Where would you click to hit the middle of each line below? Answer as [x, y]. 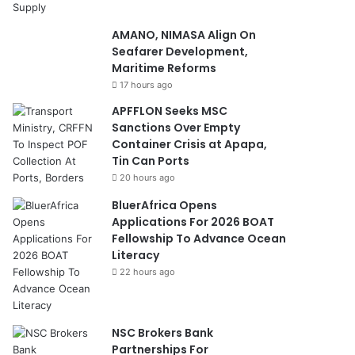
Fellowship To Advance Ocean [199, 238]
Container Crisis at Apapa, [190, 144]
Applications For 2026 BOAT [193, 221]
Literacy [136, 255]
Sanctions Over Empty [176, 127]
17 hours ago [147, 84]
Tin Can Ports [151, 160]
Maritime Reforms [164, 68]
